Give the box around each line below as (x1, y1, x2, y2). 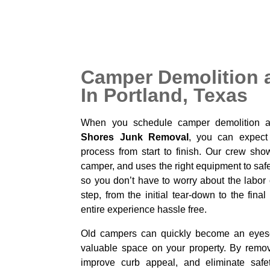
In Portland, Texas (81, 84, 248, 106)
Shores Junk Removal (81, 131, 189, 142)
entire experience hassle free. (81, 204, 207, 215)
